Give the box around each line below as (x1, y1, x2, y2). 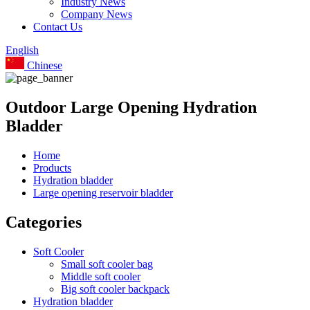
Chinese (24, 60, 62, 71)
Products (33, 161, 71, 174)
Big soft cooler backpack (61, 282, 170, 295)
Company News (61, 8, 132, 20)
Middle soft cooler (61, 270, 140, 282)
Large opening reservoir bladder (33, 186, 173, 199)
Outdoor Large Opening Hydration (6, 98, 257, 116)
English (6, 44, 39, 56)
